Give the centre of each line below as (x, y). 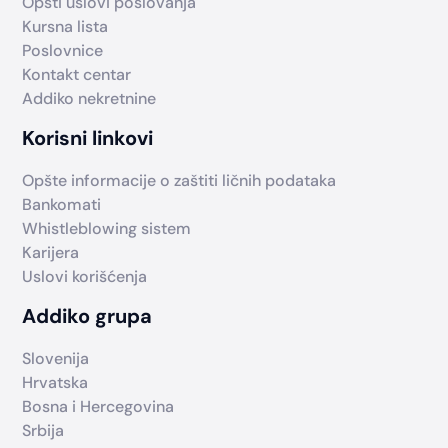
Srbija (43, 430)
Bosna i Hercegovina (98, 406)
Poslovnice (63, 50)
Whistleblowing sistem (107, 228)
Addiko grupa (87, 315)
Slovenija (56, 358)
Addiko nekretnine (89, 98)
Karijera (51, 252)
